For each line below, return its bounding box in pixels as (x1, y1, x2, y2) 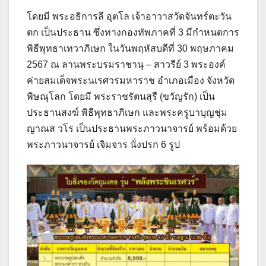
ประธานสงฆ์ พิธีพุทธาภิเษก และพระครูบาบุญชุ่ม (27, 107, 227, 118)
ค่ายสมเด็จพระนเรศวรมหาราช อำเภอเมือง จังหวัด (27, 75, 235, 86)
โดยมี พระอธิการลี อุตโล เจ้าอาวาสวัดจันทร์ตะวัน (27, 11, 232, 22)
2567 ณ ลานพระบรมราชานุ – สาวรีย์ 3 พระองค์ (27, 59, 226, 70)
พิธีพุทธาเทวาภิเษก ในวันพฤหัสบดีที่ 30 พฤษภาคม (27, 43, 234, 54)
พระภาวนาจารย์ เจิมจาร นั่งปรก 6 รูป (27, 140, 180, 150)
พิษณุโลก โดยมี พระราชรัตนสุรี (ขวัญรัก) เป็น (27, 91, 215, 102)
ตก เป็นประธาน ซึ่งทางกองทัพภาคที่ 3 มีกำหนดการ (27, 27, 239, 38)
